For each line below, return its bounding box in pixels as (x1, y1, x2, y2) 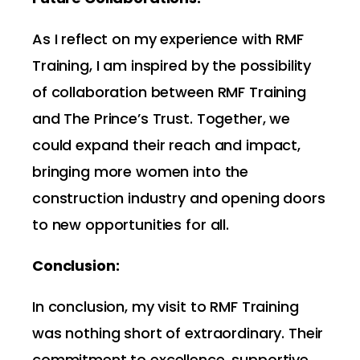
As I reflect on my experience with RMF (32, 29, 304, 49)
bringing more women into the (32, 162, 249, 182)
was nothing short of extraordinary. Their (32, 323, 324, 343)
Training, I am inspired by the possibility (32, 55, 312, 76)
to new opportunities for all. (32, 215, 229, 235)
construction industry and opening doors (32, 188, 325, 208)
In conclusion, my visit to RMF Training (32, 297, 299, 317)
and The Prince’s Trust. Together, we (32, 108, 290, 129)
